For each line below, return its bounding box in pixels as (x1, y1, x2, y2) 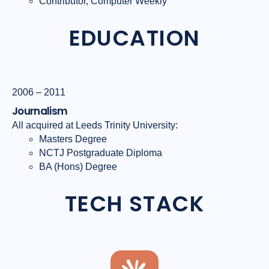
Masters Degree (39, 134, 107, 145)
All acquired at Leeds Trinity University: (12, 120, 178, 131)
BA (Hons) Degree (39, 162, 117, 172)
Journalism (12, 104, 68, 119)
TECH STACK (64, 189, 205, 220)
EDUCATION (68, 23, 201, 54)
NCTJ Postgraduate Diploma (39, 148, 162, 159)
